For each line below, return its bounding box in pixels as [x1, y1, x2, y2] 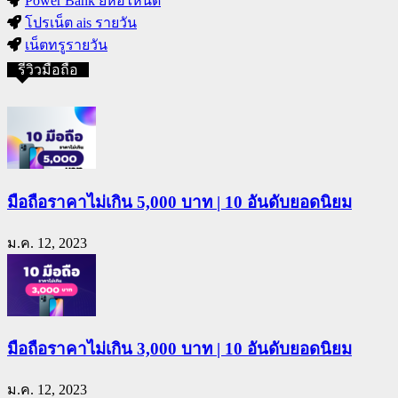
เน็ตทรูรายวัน [25, 37, 107, 53]
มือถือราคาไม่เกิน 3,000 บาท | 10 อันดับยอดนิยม [7, 339, 352, 359]
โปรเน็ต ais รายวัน [25, 15, 137, 31]
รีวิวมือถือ [18, 62, 78, 78]
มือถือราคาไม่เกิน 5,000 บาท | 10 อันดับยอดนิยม [7, 192, 352, 211]
